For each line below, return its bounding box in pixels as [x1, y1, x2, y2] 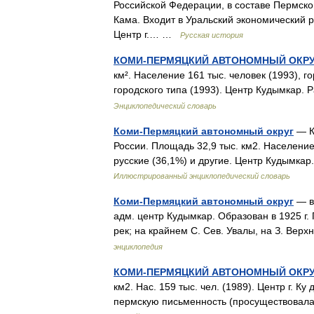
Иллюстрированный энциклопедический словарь [114, 172, 290, 180]
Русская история [180, 31, 243, 39]
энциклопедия [114, 243, 163, 251]
